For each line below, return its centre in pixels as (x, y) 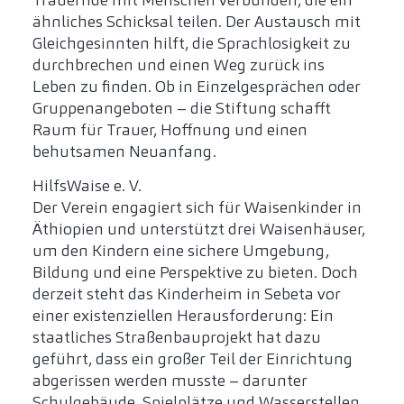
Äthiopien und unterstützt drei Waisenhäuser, (199, 230)
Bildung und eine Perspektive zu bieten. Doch (195, 273)
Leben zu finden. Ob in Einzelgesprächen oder (197, 87)
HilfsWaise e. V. (87, 186)
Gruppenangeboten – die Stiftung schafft (182, 109)
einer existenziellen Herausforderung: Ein (183, 316)
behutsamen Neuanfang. (124, 152)
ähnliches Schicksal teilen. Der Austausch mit (197, 22)
